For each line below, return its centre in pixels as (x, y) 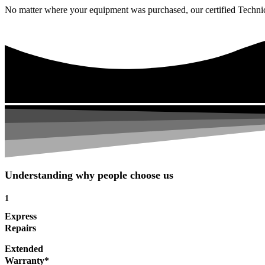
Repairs (20, 228)
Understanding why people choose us (89, 175)
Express (21, 216)
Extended (24, 249)
